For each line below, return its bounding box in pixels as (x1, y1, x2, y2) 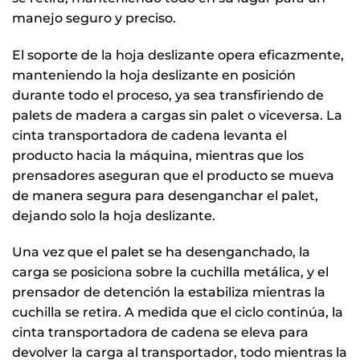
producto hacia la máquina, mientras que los (12, 147, 304, 163)
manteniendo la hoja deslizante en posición (12, 67, 296, 83)
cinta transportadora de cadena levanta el (12, 127, 287, 143)
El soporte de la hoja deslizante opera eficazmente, (12, 47, 344, 63)
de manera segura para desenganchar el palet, (12, 187, 318, 203)
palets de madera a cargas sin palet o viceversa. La (12, 107, 342, 123)
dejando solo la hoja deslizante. (12, 207, 215, 223)
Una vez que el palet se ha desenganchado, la (12, 244, 310, 260)
